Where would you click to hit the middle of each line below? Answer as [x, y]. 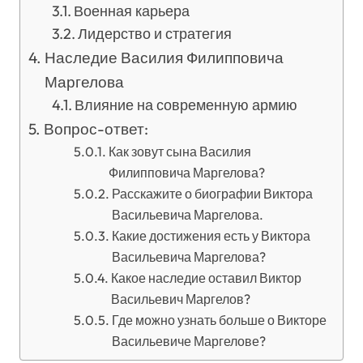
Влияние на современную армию [186, 105]
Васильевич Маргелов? [180, 299]
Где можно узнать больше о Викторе [219, 320]
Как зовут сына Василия [179, 152]
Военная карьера [132, 11]
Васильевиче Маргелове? [188, 341]
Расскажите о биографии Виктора [212, 194]
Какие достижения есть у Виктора [211, 236]
